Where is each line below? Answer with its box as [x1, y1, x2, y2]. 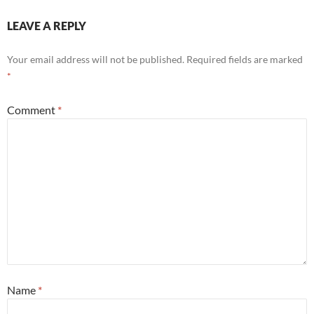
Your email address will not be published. [7, 53, 184, 65]
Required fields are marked [186, 53, 303, 65]
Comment [7, 102, 57, 116]
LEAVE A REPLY [7, 18, 86, 32]
